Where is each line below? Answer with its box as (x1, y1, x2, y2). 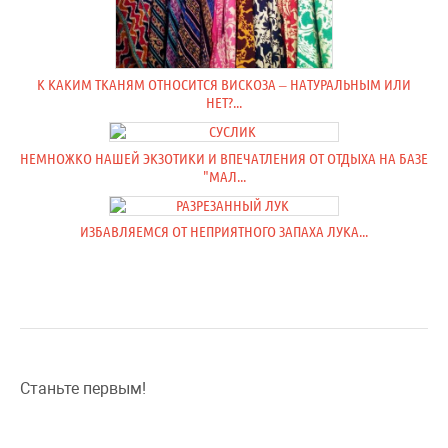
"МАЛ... (202, 167, 246, 185)
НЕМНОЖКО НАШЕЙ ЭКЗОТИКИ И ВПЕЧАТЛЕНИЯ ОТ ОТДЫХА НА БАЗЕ (20, 149, 428, 167)
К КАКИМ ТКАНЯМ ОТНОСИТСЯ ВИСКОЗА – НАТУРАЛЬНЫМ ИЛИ (37, 76, 411, 94)
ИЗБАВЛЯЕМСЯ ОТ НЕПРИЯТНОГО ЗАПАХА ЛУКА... (80, 223, 368, 241)
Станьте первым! (20, 379, 146, 399)
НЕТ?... (206, 94, 242, 112)
